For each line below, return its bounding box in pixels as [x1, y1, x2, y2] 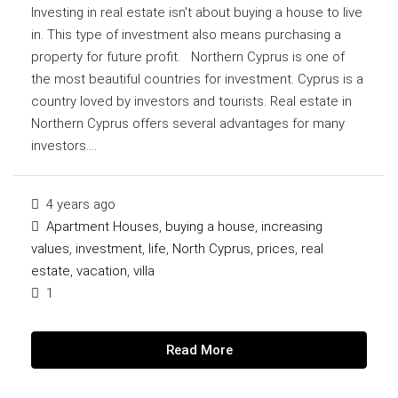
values [31, 240, 69, 257]
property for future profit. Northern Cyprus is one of [31, 48, 345, 65]
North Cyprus [172, 240, 251, 257]
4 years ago [43, 195, 115, 212]
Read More [165, 341, 233, 358]
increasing [261, 218, 322, 235]
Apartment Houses [46, 218, 159, 235]
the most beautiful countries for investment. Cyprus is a [31, 70, 363, 87]
